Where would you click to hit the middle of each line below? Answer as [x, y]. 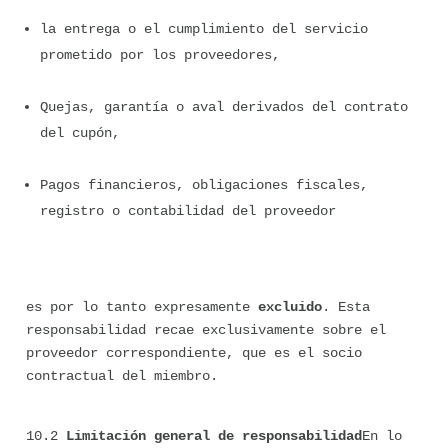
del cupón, [80, 133]
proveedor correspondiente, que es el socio [194, 353]
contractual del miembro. [122, 376]
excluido [290, 307]
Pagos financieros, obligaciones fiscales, [204, 185]
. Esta [346, 307]
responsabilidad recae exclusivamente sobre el [206, 330]
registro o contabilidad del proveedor [188, 211]
